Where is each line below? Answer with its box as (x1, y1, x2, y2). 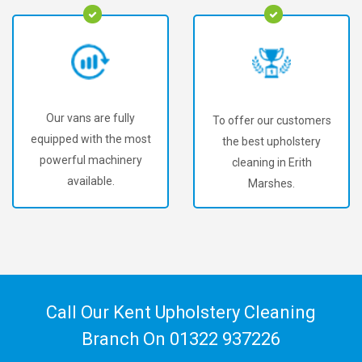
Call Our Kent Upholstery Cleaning (46, 302, 316, 322)
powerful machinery (39, 154, 142, 167)
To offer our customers (212, 113, 331, 127)
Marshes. (248, 176, 295, 190)
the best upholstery (222, 134, 321, 148)
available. (66, 175, 115, 188)
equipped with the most (30, 133, 151, 146)
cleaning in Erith (231, 155, 312, 169)
